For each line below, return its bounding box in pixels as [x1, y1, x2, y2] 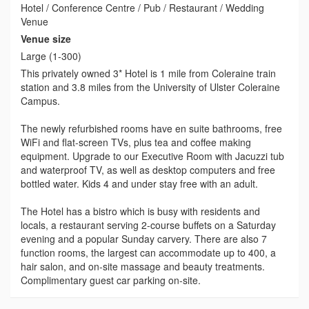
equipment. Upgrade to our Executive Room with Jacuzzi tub [21, 148, 284, 163]
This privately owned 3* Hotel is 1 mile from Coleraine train [21, 66, 276, 80]
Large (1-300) [21, 48, 81, 63]
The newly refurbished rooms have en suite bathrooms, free [21, 121, 282, 135]
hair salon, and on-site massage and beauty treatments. [21, 259, 265, 273]
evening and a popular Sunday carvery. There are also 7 [21, 231, 267, 246]
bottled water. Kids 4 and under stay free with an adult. [21, 176, 258, 190]
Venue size [21, 31, 71, 46]
